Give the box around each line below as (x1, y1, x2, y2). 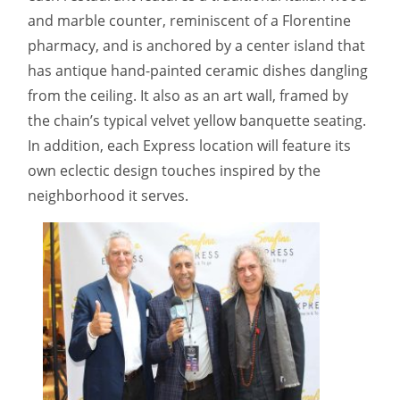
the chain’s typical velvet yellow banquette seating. (28, 111, 366, 131)
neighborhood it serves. (28, 186, 188, 206)
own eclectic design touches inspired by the (28, 161, 321, 181)
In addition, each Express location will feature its (28, 136, 351, 156)
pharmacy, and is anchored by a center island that (28, 36, 365, 56)
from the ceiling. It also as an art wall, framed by (28, 86, 348, 106)
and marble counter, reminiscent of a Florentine (28, 11, 351, 31)
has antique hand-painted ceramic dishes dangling (28, 61, 368, 81)
